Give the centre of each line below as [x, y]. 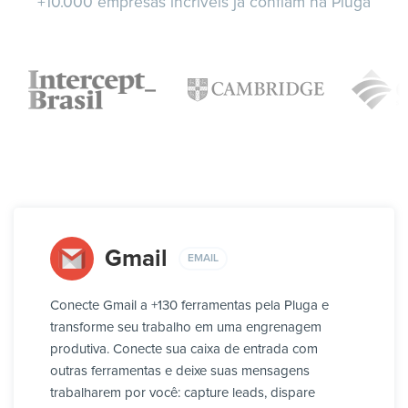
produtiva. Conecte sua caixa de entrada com [184, 350]
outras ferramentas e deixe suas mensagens [180, 372]
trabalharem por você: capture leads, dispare [183, 393]
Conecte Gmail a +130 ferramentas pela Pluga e [189, 306]
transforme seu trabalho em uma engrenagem [186, 328]
